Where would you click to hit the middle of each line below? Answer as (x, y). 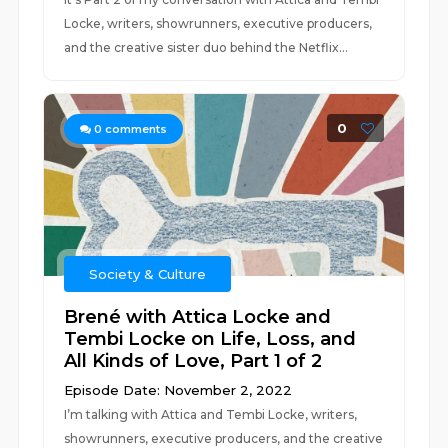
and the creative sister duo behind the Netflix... (206, 47)
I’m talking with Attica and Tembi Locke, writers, (211, 414)
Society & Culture (148, 274)
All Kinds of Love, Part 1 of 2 (193, 361)
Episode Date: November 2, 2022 (178, 390)
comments (135, 129)
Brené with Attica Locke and (198, 317)
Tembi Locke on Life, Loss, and (210, 339)
